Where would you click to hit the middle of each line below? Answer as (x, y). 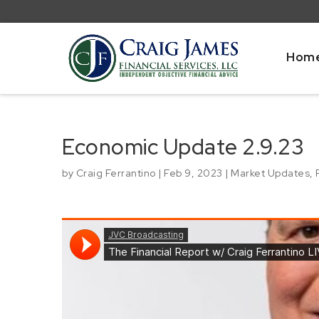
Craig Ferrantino (116, 173)
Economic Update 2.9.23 (183, 146)
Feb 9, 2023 (193, 173)
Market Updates (270, 173)
